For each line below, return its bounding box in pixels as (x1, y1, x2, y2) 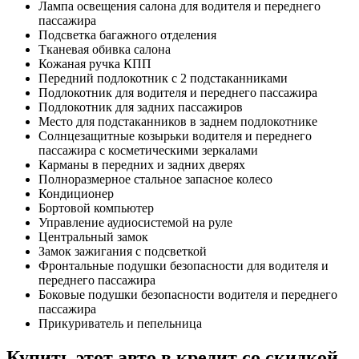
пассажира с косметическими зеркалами (38, 143, 258, 158)
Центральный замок (38, 230, 148, 244)
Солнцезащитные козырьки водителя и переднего (38, 129, 312, 143)
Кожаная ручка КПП (38, 57, 151, 71)
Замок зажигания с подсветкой (38, 244, 207, 259)
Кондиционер (38, 187, 114, 201)
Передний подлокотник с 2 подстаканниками (38, 71, 288, 86)
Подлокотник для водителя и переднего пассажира (38, 86, 317, 100)
